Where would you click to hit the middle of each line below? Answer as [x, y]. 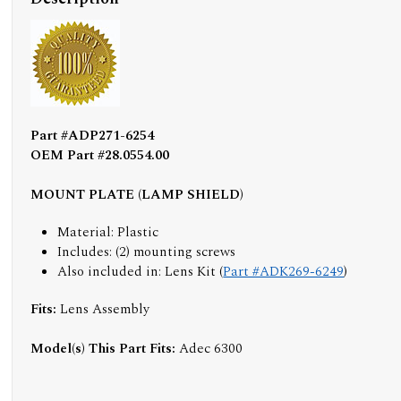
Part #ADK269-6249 [284, 272]
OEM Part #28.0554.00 [100, 155]
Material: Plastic [108, 232]
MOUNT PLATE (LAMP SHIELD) [137, 195]
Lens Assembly [105, 309]
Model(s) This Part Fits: [105, 349]
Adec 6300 [211, 349]
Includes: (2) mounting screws [147, 252]
